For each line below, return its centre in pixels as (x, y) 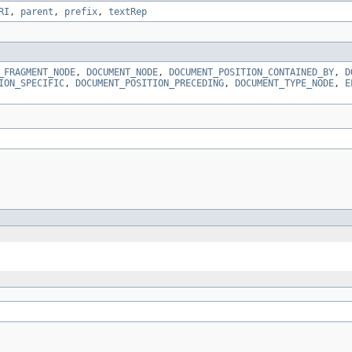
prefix (81, 12)
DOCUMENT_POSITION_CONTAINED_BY (251, 73)
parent (37, 12)
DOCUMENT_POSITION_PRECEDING (150, 84)
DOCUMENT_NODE (122, 73)
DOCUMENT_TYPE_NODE (284, 84)
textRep (128, 12)
